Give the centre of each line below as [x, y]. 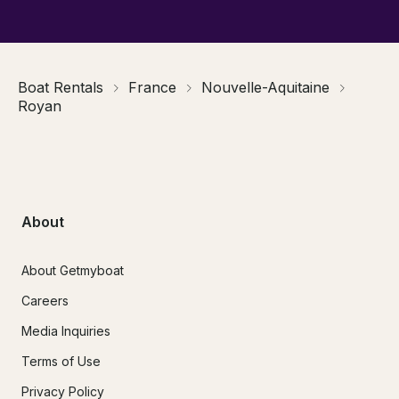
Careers [45, 300]
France [152, 88]
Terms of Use [61, 361]
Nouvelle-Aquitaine [265, 88]
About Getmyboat [73, 270]
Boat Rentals [61, 88]
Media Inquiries [66, 330]
